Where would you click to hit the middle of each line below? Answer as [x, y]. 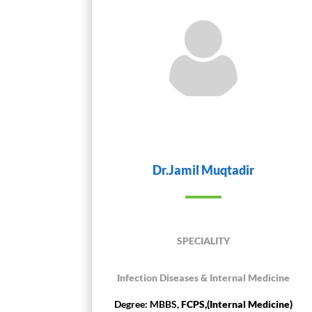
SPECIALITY [204, 240]
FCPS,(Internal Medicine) [237, 304]
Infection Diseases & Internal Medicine [204, 277]
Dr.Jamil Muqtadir [204, 170]
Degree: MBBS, [148, 304]
